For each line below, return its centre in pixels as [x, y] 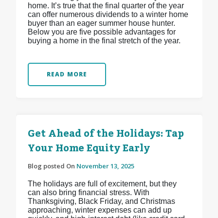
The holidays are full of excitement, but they [102, 184]
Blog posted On [52, 166]
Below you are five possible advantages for [101, 32]
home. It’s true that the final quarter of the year [106, 6]
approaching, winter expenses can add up [100, 210]
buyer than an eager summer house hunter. [101, 23]
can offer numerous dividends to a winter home [108, 15]
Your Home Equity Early [89, 149]
